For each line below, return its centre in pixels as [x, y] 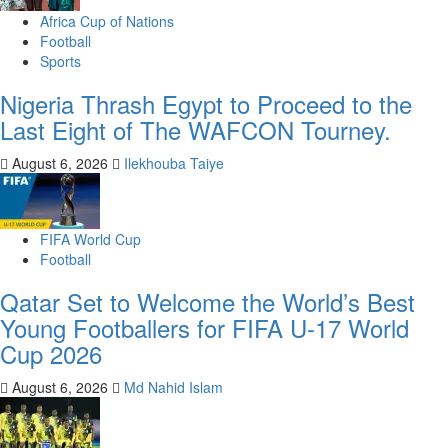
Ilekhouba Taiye [174, 163]
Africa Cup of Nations [107, 21]
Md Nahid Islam [173, 387]
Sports [60, 61]
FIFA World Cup [90, 239]
